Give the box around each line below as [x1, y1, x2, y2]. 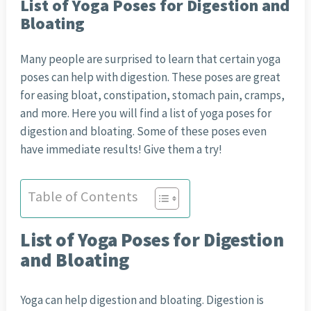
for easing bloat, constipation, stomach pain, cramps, [19, 87, 285, 103]
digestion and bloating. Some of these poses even [19, 124, 267, 140]
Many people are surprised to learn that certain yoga [19, 51, 280, 67]
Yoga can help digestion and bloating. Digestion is [19, 292, 264, 308]
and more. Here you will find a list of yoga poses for [19, 106, 271, 121]
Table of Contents [27, 187, 137, 206]
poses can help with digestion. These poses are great [19, 69, 280, 85]
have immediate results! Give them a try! [19, 142, 222, 158]
